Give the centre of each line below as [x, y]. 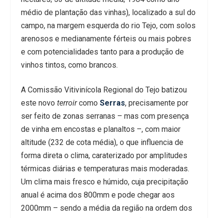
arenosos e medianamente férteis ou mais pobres [106, 38]
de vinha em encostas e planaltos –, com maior [100, 129]
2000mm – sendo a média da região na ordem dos [106, 208]
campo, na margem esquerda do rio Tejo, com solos [108, 25]
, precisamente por [156, 103]
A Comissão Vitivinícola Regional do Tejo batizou [104, 90]
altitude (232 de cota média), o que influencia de [102, 142]
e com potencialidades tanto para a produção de [102, 52]
